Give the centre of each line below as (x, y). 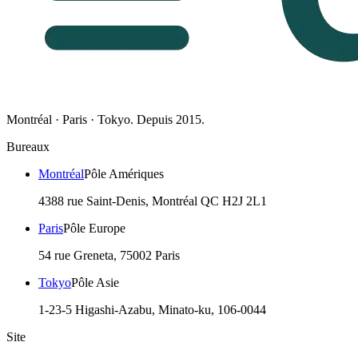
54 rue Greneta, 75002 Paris (109, 256)
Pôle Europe (94, 229)
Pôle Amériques (124, 174)
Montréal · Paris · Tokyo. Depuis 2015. (105, 120)
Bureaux (28, 147)
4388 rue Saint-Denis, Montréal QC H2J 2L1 (153, 201)
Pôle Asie (95, 283)
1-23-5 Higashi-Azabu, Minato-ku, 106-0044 (152, 310)
